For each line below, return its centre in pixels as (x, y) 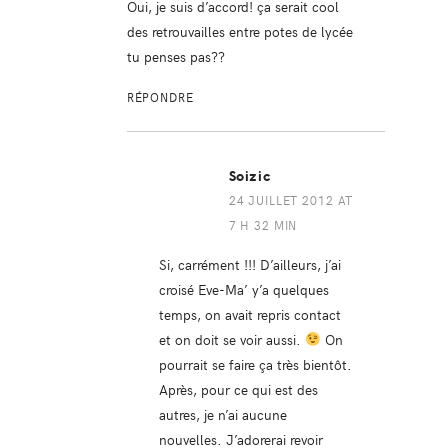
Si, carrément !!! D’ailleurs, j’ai (249, 263)
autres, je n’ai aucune (222, 413)
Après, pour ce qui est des (238, 388)
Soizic (249, 176)
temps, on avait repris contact (249, 313)
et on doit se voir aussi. (231, 338)
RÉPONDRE (160, 96)
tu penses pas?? (175, 55)
